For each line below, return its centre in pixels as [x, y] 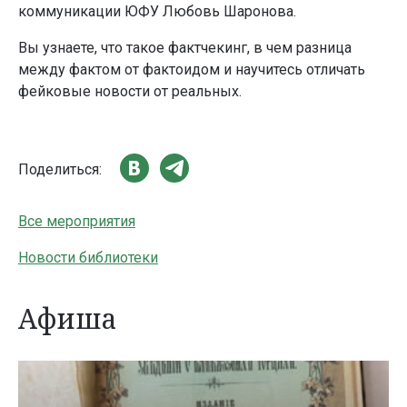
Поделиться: [60, 169]
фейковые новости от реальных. [130, 92]
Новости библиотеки [88, 258]
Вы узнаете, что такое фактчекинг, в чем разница [185, 48]
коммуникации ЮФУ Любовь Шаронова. [157, 12]
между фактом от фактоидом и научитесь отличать [192, 70]
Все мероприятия [77, 222]
